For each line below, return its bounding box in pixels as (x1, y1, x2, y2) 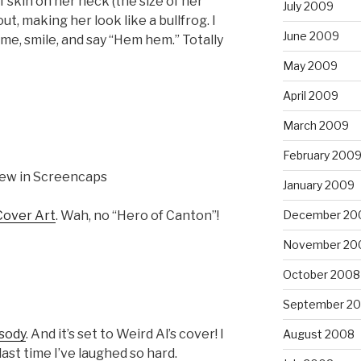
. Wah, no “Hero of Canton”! (56, 208, 219, 224)
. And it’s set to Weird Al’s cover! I (26, 326, 224, 342)
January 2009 (282, 177, 355, 192)
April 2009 (282, 88, 338, 102)
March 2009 (282, 118, 349, 132)
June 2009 (282, 28, 339, 43)
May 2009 (282, 58, 338, 73)
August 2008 (282, 326, 355, 341)
